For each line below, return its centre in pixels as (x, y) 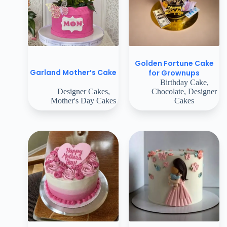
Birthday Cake (183, 82)
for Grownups (174, 73)
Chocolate (168, 91)
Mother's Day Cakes (83, 100)
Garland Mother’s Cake (73, 73)
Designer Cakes (82, 91)
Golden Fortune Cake (174, 63)
